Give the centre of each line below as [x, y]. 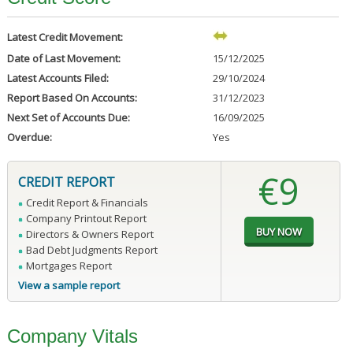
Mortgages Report [69, 266]
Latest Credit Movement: [65, 37]
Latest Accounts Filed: [58, 78]
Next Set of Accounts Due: [68, 118]
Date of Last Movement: [63, 59]
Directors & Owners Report [89, 234]
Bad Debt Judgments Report [91, 250]
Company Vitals [72, 336]
